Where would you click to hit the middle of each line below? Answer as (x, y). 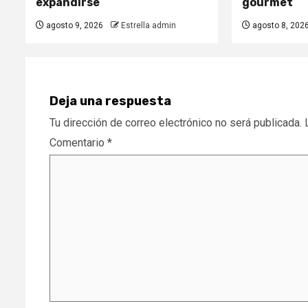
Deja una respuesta (110, 101)
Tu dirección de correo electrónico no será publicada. (176, 122)
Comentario (78, 142)
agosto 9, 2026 (74, 25)
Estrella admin (148, 25)
